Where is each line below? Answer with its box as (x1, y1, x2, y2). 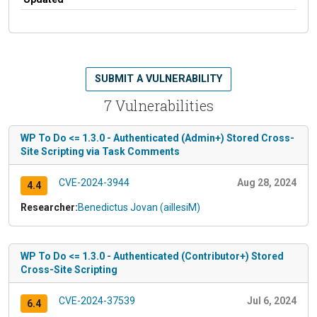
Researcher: (21, 201, 78, 213)
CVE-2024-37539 (58, 294, 135, 306)
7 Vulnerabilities (103, 96, 214, 115)
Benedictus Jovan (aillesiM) (78, 201, 200, 213)
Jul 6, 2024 (247, 294, 296, 306)
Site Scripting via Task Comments (21, 145, 180, 157)
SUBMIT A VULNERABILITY (95, 72, 222, 85)
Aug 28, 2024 (237, 176, 296, 188)
